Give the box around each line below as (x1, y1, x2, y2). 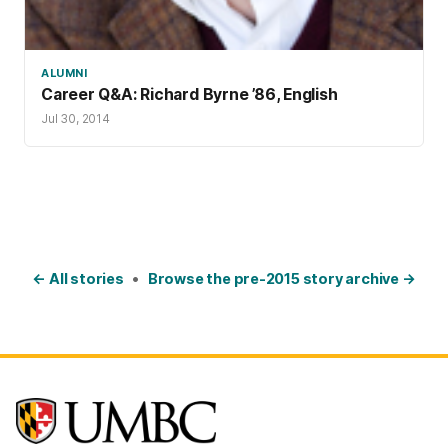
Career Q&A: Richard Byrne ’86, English (41, 84, 338, 104)
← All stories (32, 269, 124, 287)
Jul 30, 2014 (41, 110, 110, 126)
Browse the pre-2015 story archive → (147, 269, 416, 287)
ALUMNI (41, 65, 88, 80)
